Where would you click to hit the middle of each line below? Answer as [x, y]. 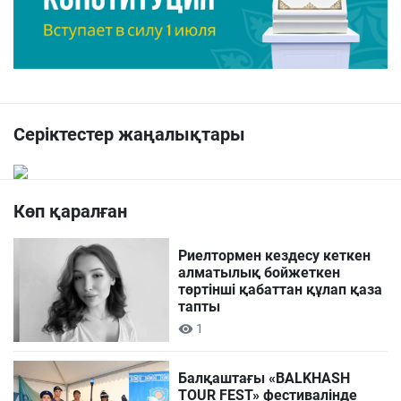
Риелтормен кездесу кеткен [275, 256]
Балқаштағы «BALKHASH [264, 379]
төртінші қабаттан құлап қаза [281, 290]
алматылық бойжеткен [260, 273]
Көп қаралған [70, 212]
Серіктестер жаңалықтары [129, 135]
